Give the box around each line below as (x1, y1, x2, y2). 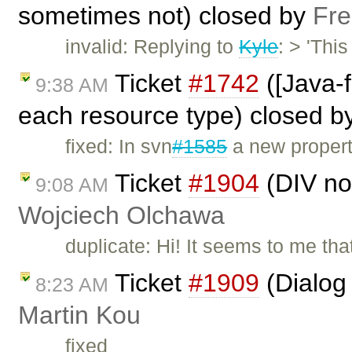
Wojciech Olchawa (18, 200, 225, 229)
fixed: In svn (65, 135, 173, 158)
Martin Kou (18, 300, 141, 329)
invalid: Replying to (65, 35, 240, 58)
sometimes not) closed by (18, 2, 313, 31)
